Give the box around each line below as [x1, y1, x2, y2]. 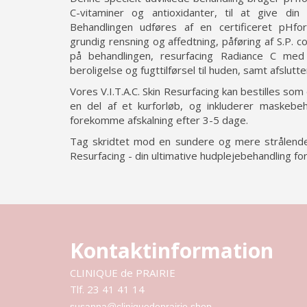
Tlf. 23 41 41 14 [70, 282, 145, 296]
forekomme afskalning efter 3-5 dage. [70, 113, 248, 127]
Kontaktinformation [70, 236, 273, 265]
